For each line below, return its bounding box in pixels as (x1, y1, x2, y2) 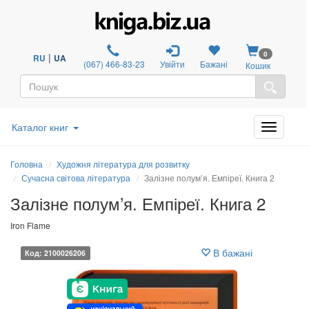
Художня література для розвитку (57, 157, 190, 170)
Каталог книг (12, 119, 68, 134)
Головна (10, 157, 43, 170)
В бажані (210, 245, 252, 259)
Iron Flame (10, 219, 50, 231)
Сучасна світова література (21, 171, 130, 183)
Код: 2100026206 (25, 247, 86, 258)
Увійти (160, 58, 186, 70)
